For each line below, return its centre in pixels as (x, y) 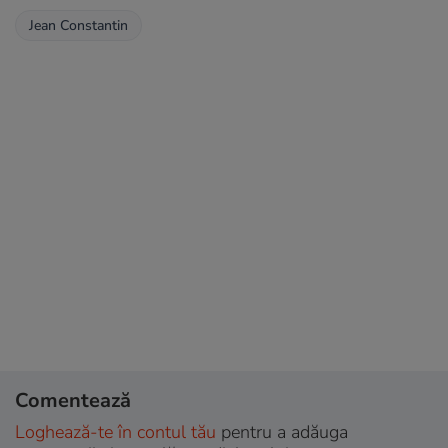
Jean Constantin (78, 26)
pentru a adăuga (282, 432)
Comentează (73, 401)
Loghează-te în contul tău (115, 432)
